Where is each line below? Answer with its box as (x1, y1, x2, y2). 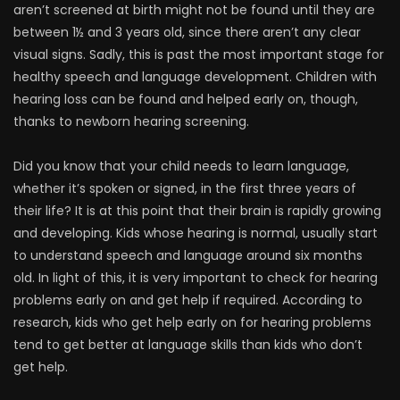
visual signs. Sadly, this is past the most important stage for (13, 46, 384, 63)
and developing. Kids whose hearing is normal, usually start (13, 224, 378, 242)
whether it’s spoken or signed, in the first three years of (13, 179, 356, 197)
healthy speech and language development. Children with (13, 68, 377, 86)
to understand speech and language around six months (13, 246, 362, 264)
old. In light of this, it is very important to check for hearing (13, 269, 378, 287)
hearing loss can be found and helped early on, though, (13, 90, 358, 108)
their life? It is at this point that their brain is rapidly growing (13, 202, 381, 220)
